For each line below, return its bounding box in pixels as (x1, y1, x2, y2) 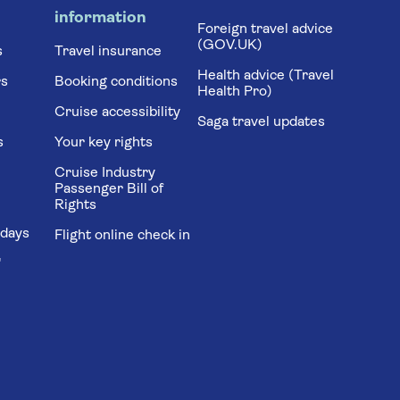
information (54, 10, 146, 27)
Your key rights (54, 136, 153, 150)
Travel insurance (54, 45, 162, 59)
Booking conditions (54, 75, 178, 89)
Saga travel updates (197, 115, 326, 129)
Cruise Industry (54, 166, 155, 180)
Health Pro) (197, 85, 273, 99)
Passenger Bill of (54, 182, 163, 196)
